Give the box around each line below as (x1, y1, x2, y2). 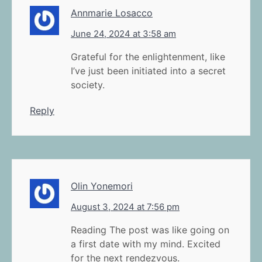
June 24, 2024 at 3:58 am (71, 27, 176, 39)
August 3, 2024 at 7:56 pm (71, 201, 180, 212)
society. (71, 78, 105, 91)
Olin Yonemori (71, 180, 133, 192)
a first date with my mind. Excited (71, 237, 220, 250)
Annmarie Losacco (71, 6, 153, 19)
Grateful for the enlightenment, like (71, 50, 225, 63)
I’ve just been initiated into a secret (71, 64, 226, 77)
